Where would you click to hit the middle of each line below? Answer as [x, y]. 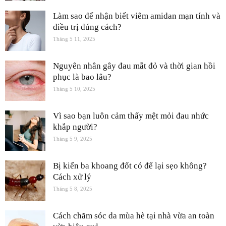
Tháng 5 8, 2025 [73, 188]
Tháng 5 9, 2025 [73, 138]
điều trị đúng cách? [87, 27]
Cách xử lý [72, 177]
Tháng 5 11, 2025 [74, 39]
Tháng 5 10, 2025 [74, 89]
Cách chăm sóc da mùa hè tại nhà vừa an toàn [134, 215]
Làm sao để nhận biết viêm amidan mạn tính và [137, 16]
